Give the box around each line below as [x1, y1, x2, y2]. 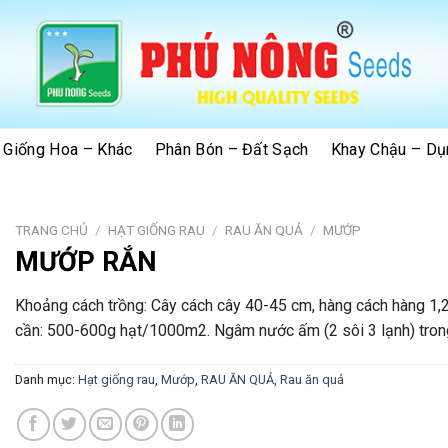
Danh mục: [14, 372, 78, 388]
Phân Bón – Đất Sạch [154, 140, 309, 159]
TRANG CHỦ [14, 222, 88, 238]
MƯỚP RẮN [14, 245, 157, 278]
